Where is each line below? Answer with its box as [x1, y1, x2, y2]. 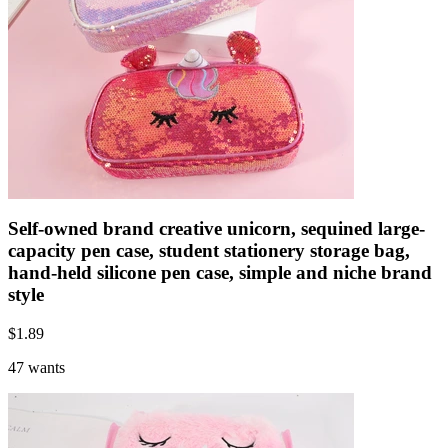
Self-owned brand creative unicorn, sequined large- [8, 218, 425, 240]
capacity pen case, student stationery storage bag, [8, 240, 410, 262]
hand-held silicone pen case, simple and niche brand [8, 262, 432, 284]
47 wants [8, 358, 65, 376]
